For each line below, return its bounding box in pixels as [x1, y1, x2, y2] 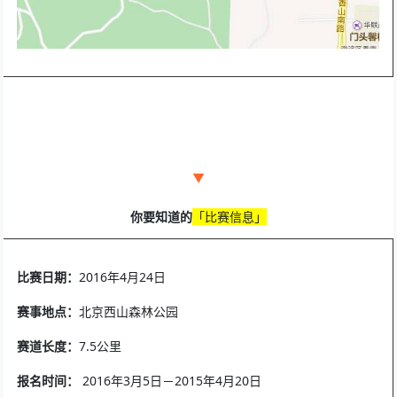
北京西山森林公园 [79, 302, 178, 320]
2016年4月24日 [79, 268, 166, 285]
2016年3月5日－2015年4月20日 [82, 371, 265, 389]
